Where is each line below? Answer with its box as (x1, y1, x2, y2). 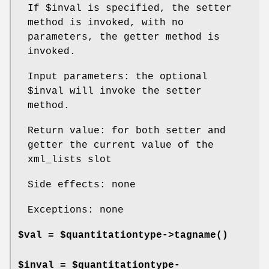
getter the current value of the (28, 139, 214, 151)
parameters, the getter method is (28, 31, 220, 43)
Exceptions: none (28, 204, 124, 216)
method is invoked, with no (28, 17, 184, 28)
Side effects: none (28, 179, 136, 190)
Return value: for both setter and (28, 125, 226, 136)
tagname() (174, 229, 228, 241)
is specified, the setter (82, 2, 232, 14)
